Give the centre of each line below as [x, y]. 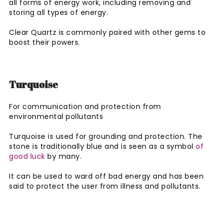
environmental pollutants [56, 116]
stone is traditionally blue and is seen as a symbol [102, 146]
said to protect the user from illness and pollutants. [105, 186]
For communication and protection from [85, 106]
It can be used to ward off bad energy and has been [106, 176]
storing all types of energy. [60, 12]
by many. [64, 156]
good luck [27, 156]
